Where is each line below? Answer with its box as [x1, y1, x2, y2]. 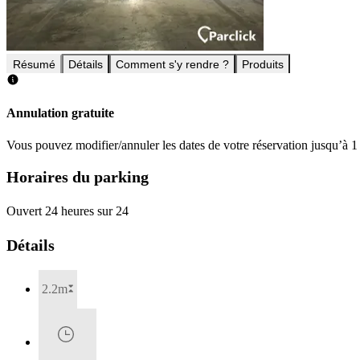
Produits [242, 58, 284, 72]
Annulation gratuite [6, 106, 114, 121]
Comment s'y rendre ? [116, 58, 229, 72]
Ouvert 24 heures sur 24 [6, 203, 129, 218]
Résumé [13, 58, 55, 72]
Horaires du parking [6, 168, 149, 186]
